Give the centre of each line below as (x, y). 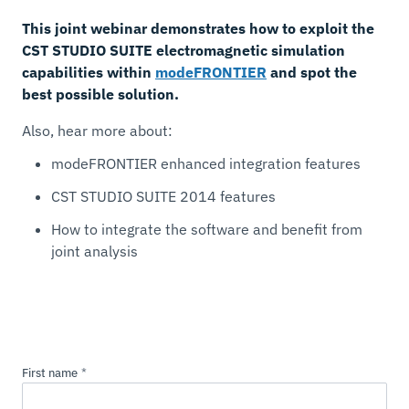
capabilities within (89, 73)
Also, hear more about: (97, 131)
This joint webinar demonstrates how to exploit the (198, 29)
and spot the (312, 73)
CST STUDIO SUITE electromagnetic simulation (184, 51)
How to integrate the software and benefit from (207, 230)
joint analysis (94, 252)
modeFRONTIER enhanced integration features (206, 164)
